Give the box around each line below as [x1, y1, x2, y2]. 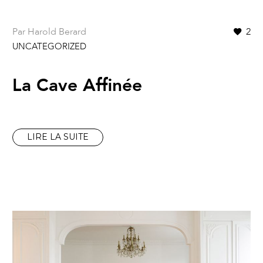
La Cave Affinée [12, 73, 142, 97]
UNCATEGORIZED [12, 40, 86, 52]
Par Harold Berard [12, 25, 86, 38]
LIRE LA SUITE [27, 131, 89, 143]
